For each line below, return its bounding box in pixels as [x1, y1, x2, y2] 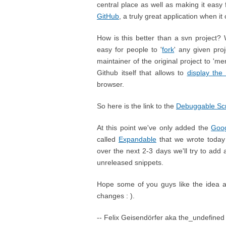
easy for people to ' [97, 45, 162, 53]
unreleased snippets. [97, 158, 163, 166]
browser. [97, 80, 124, 88]
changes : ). [97, 192, 135, 200]
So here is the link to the [97, 102, 176, 110]
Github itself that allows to [97, 69, 187, 77]
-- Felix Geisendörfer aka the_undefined [97, 213, 224, 221]
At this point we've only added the [97, 124, 211, 132]
